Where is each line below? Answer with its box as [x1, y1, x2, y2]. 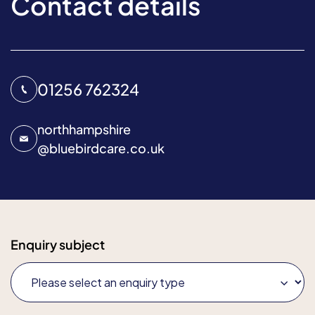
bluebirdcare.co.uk [49, 140, 165, 156]
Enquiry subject [11, 236, 105, 252]
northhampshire [37, 121, 131, 137]
